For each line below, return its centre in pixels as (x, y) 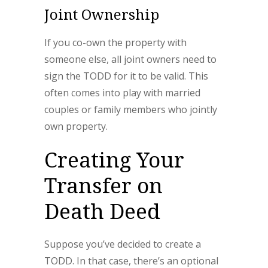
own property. (76, 126)
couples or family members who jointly (131, 109)
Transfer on (103, 185)
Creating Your (114, 159)
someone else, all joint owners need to (130, 59)
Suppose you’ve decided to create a (123, 244)
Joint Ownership (102, 14)
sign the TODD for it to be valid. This (126, 76)
